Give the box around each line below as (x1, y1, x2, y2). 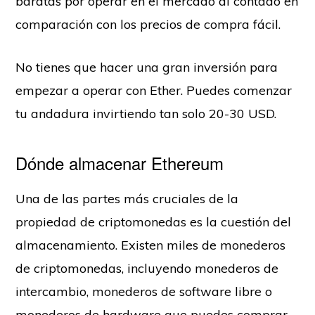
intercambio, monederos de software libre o (15, 283, 273, 300)
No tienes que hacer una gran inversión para (15, 59, 278, 76)
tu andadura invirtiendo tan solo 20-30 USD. (15, 105, 281, 122)
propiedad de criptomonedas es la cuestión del (15, 214, 292, 231)
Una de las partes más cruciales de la (15, 191, 239, 207)
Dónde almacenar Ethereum (15, 150, 224, 176)
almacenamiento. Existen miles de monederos (15, 237, 286, 254)
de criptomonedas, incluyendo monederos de (15, 260, 279, 277)
